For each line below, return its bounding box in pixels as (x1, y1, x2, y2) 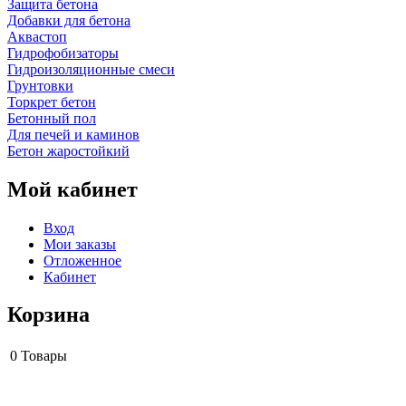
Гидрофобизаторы (7, 44, 119, 61)
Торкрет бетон (7, 93, 96, 110)
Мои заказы (43, 236, 116, 252)
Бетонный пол (7, 110, 96, 126)
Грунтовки (7, 77, 73, 93)
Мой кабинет (7, 177, 138, 201)
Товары (17, 348, 67, 364)
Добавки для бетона (7, 12, 130, 28)
